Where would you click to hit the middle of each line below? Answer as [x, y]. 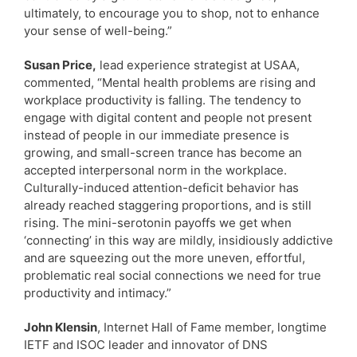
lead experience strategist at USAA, [198, 65]
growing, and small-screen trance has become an [163, 152]
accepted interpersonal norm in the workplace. [155, 170]
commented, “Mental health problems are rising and [170, 82]
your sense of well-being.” [98, 30]
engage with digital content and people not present [168, 117]
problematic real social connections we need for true [173, 275]
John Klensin [61, 327]
